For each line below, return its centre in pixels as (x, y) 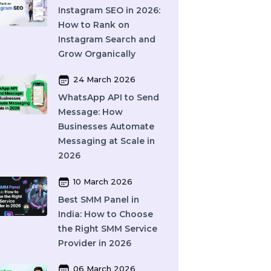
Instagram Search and (156, 124)
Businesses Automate (155, 218)
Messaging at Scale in (156, 233)
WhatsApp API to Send (158, 187)
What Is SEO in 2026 (152, 15)
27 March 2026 (152, 73)
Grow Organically (145, 140)
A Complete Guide (147, 46)
